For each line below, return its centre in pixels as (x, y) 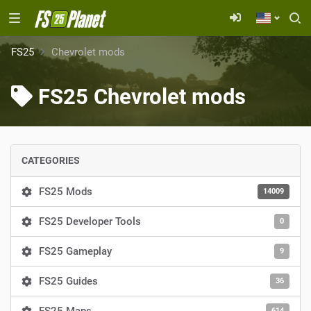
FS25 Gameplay (75, 251)
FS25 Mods (66, 192)
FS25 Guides (68, 281)
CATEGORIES (51, 160)
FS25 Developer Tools (90, 221)
